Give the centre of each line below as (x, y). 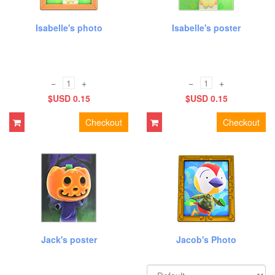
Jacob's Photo (206, 239)
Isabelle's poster (206, 28)
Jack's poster (69, 239)
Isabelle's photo (69, 28)
